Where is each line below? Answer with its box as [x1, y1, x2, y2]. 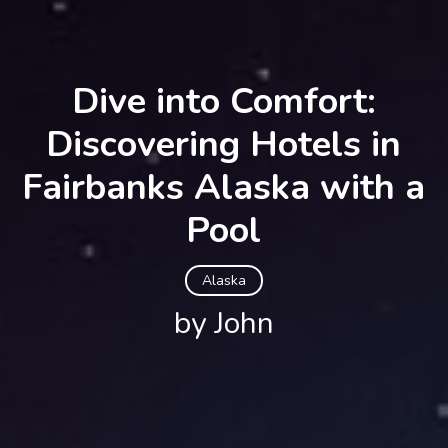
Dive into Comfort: [71, 76, 376, 126]
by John [173, 302, 274, 344]
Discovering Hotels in [46, 119, 402, 169]
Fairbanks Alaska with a [22, 162, 426, 212]
